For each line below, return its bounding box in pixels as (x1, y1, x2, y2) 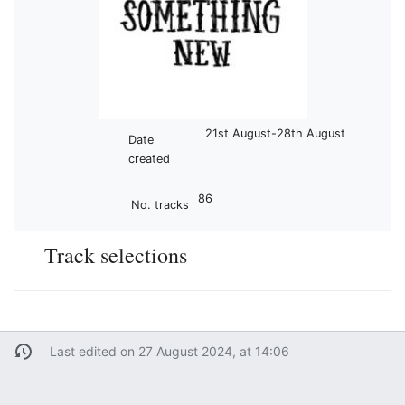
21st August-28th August (205, 127, 346, 141)
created (127, 151, 170, 165)
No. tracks (130, 197, 189, 212)
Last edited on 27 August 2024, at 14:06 (49, 344, 289, 360)
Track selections (44, 240, 187, 269)
